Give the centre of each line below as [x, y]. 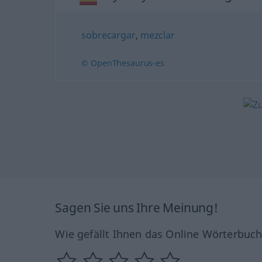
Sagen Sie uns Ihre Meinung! [137, 207]
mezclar [157, 35]
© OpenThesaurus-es [123, 63]
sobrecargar [108, 35]
